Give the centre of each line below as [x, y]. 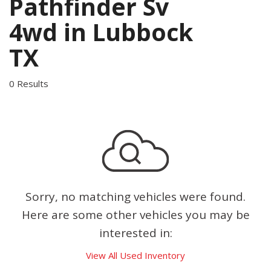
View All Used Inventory [135, 255]
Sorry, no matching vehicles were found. [135, 197]
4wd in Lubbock [101, 32]
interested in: [135, 233]
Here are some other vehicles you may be [135, 215]
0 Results [29, 83]
